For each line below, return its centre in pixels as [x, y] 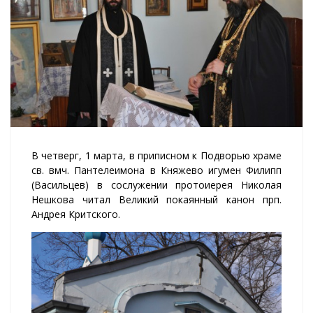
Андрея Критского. [76, 214]
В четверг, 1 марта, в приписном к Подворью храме [156, 156]
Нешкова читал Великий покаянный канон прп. [156, 200]
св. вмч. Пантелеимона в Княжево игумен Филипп [156, 170]
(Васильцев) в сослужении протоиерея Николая [156, 185]
